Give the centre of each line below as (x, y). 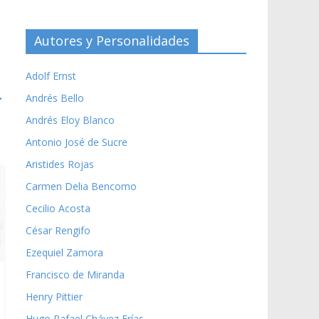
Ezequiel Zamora (64, 252)
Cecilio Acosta (58, 208)
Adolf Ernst (51, 75)
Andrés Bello (55, 98)
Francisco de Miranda (75, 274)
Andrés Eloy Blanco (70, 120)
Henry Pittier (54, 296)
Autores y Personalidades (112, 40)
